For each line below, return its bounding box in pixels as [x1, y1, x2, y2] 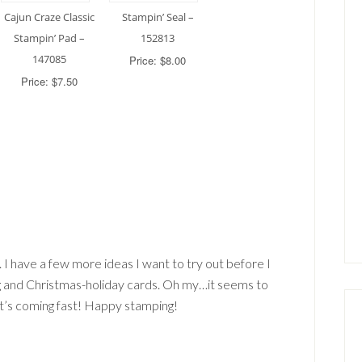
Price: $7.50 [21, 73, 78, 89]
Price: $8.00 [129, 52, 186, 68]
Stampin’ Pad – [14, 30, 85, 45]
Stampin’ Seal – [121, 9, 194, 24]
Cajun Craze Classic [4, 9, 95, 24]
